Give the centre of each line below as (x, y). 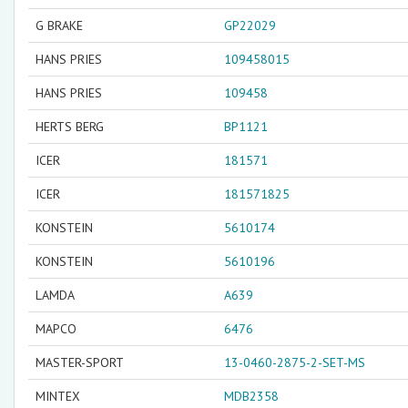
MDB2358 (251, 396)
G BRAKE (59, 25)
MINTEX (58, 396)
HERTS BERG (70, 127)
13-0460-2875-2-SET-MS (295, 362)
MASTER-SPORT (80, 362)
